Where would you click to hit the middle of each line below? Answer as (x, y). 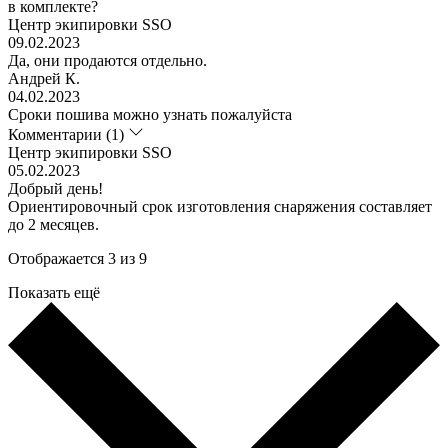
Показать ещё (54, 292)
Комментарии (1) (68, 134)
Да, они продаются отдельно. (107, 60)
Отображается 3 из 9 (77, 258)
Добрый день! (55, 188)
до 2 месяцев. (53, 224)
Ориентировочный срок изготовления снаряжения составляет (220, 206)
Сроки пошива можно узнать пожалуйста (150, 114)
